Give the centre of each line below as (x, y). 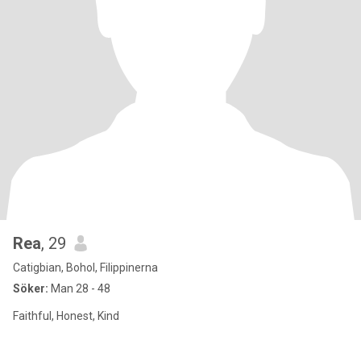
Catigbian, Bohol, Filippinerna (85, 268)
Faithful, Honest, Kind (66, 316)
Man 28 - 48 (79, 288)
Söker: (31, 288)
